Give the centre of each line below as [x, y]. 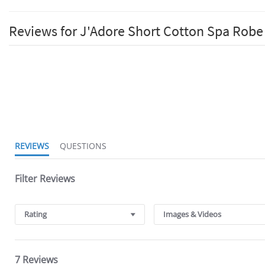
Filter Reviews [45, 179]
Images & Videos [192, 214]
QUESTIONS [86, 146]
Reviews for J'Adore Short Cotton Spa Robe [136, 31]
